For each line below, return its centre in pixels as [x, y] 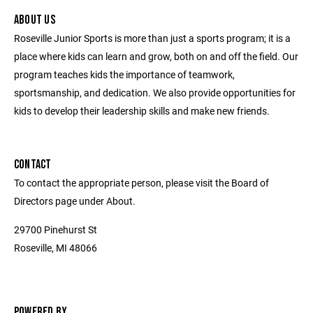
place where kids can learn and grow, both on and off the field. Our [156, 56]
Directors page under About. [75, 201]
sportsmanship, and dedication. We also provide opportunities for [155, 92]
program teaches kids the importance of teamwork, [124, 74]
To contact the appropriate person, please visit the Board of [141, 182]
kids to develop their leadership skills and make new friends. [142, 110]
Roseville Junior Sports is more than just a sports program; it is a [152, 38]
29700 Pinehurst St [56, 229]
